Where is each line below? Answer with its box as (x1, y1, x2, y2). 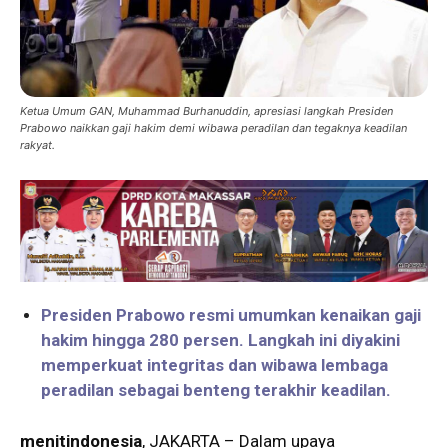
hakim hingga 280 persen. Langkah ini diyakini (41, 329, 400, 350)
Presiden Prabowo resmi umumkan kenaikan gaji (41, 304, 421, 325)
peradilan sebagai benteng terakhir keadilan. (41, 379, 391, 400)
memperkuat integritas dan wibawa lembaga (41, 354, 388, 375)
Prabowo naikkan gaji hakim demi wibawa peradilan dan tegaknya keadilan (20, 120, 407, 135)
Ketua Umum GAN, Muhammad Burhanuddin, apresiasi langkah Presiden (20, 103, 393, 118)
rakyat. (20, 137, 55, 152)
